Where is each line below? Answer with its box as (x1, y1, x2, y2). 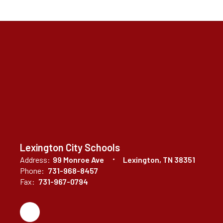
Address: (20, 154, 50, 164)
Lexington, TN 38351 (123, 154, 195, 164)
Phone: (20, 165, 44, 175)
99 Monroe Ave (53, 154, 104, 164)
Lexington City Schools (20, 141, 120, 153)
